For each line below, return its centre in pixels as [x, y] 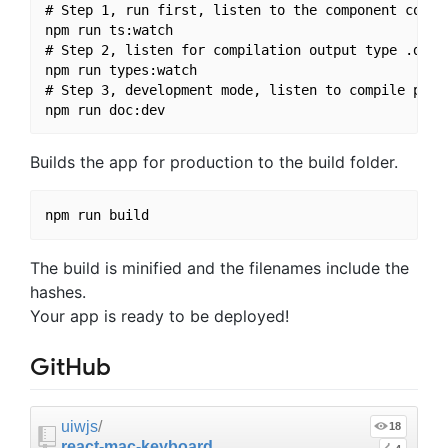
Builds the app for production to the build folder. [214, 162]
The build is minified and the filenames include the [219, 267]
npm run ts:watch [108, 29]
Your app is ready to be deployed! [159, 315]
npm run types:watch [120, 69]
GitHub [70, 366]
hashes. [58, 291]
